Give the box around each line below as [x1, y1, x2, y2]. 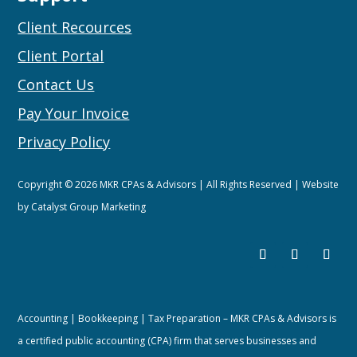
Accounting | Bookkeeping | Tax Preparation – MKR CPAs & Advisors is [18, 312, 337, 325]
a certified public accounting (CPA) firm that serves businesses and [18, 334, 317, 347]
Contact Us [18, 75, 95, 94]
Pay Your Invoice [18, 104, 130, 123]
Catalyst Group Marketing [31, 200, 147, 214]
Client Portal [18, 46, 104, 65]
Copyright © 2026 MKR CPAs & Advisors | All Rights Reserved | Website [18, 178, 339, 191]
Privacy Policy [18, 132, 111, 151]
